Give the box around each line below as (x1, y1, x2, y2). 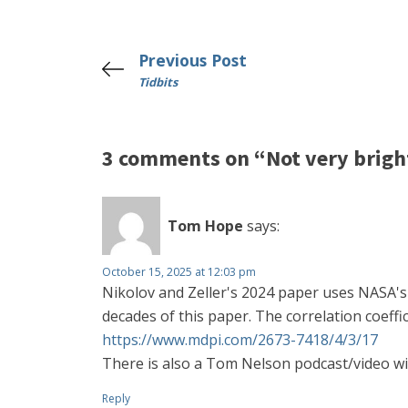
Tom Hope (168, 215, 243, 236)
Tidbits (138, 74, 178, 90)
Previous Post (138, 49, 247, 71)
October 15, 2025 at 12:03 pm (102, 264, 256, 280)
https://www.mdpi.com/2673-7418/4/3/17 (102, 330, 378, 350)
